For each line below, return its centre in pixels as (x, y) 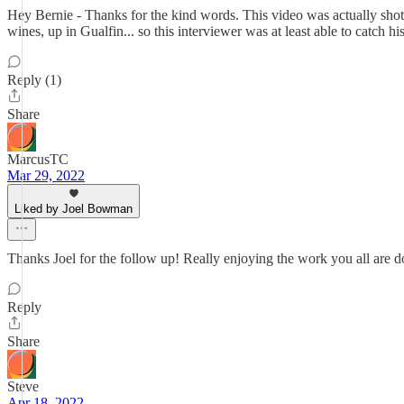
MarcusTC (38, 159)
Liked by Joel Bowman (73, 209)
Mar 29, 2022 (46, 175)
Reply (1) (34, 80)
